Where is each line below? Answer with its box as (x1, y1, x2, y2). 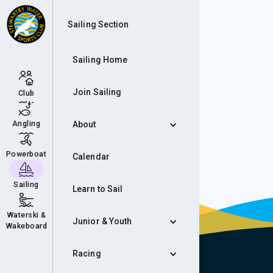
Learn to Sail (73, 184, 123, 194)
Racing (73, 249, 101, 258)
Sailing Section (68, 19, 129, 29)
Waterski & (6, 210, 46, 219)
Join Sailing (73, 87, 122, 97)
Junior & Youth (73, 216, 132, 226)
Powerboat (5, 149, 47, 158)
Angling (12, 119, 41, 128)
